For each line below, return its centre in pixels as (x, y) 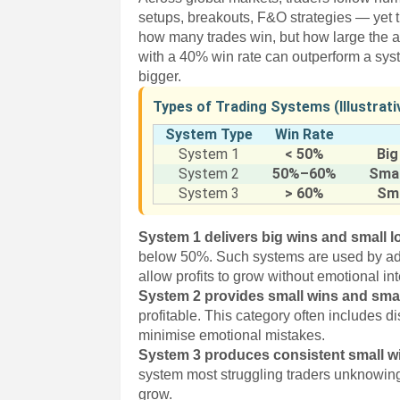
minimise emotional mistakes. (232, 335)
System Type (208, 134)
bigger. (160, 76)
